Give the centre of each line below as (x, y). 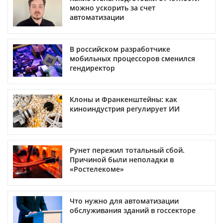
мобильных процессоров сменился (132, 58)
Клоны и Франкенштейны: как (123, 100)
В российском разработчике (120, 49)
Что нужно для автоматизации (124, 201)
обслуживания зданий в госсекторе (133, 211)
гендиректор (92, 68)
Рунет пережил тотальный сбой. (127, 150)
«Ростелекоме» (97, 169)
